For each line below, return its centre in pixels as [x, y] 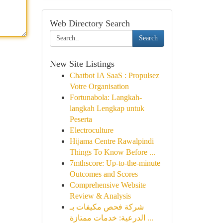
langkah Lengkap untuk [107, 108]
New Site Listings [82, 64]
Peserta [81, 119]
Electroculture [91, 130]
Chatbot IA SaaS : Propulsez [114, 75]
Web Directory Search [90, 23]
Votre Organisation [99, 86]
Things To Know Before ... [112, 152]
